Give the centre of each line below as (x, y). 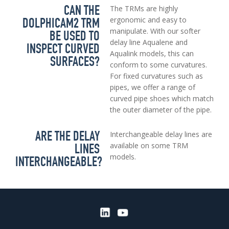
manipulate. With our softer (155, 31)
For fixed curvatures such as (156, 76)
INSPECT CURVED (63, 49)
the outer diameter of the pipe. (161, 110)
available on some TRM (149, 146)
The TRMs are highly (144, 9)
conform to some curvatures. (158, 65)
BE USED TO (74, 36)
